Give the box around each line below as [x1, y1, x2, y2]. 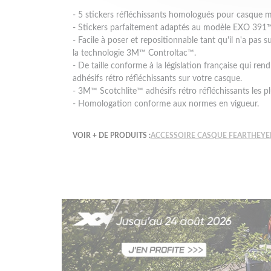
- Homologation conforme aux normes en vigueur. [72, 99, 259, 108]
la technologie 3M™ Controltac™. [72, 48, 196, 57]
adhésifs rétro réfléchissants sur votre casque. [72, 74, 242, 83]
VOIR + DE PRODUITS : [72, 131, 151, 139]
